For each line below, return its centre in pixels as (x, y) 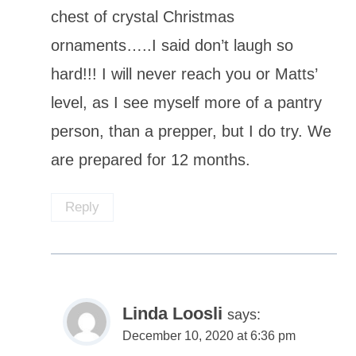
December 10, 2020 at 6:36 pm (209, 335)
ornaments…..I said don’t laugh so (172, 46)
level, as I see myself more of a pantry (186, 103)
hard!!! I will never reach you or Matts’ (184, 74)
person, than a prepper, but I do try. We (191, 132)
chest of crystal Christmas (143, 17)
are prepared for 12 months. (151, 160)
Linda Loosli (172, 313)
